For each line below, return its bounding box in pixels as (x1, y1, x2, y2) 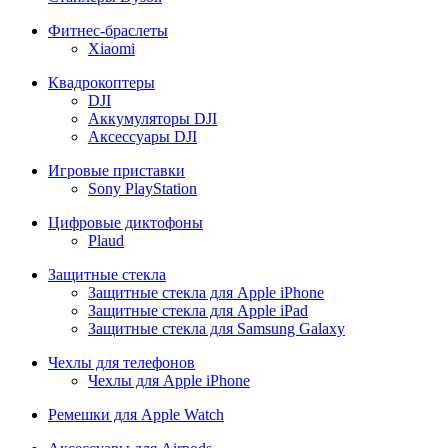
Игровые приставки (48, 162, 185, 179)
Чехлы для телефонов (48, 354, 195, 371)
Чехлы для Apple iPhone (88, 372, 250, 389)
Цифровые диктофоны (48, 214, 203, 231)
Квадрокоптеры (48, 74, 155, 91)
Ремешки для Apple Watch (48, 406, 224, 423)
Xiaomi (88, 40, 135, 57)
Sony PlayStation (88, 180, 197, 197)
